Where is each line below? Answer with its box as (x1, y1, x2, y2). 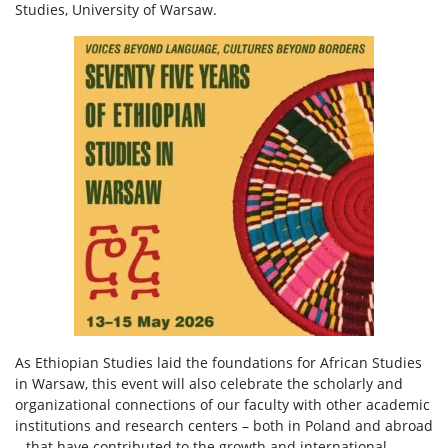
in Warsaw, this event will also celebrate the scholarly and (15, 374, 403, 394)
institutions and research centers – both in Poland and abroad (15, 416, 433, 436)
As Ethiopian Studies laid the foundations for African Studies (15, 353, 422, 373)
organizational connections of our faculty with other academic (15, 395, 430, 415)
